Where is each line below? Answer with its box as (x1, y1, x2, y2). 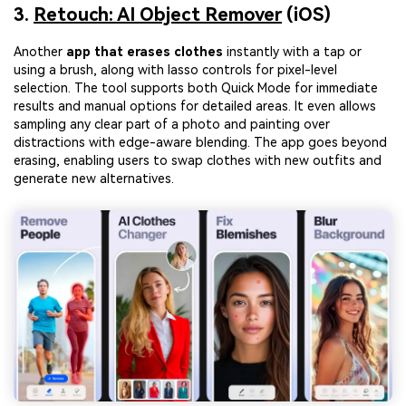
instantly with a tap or (223, 43, 362, 59)
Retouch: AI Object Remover (34, 3, 282, 25)
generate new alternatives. (14, 170, 174, 186)
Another (14, 43, 66, 59)
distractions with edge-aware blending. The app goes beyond (14, 134, 387, 150)
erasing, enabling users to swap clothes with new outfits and (14, 152, 382, 168)
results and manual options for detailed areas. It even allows (14, 98, 376, 113)
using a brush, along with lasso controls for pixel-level (14, 62, 337, 77)
